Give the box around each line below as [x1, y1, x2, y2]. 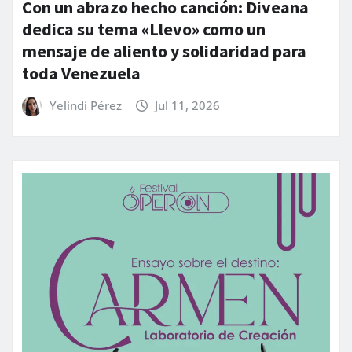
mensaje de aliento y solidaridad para [22, 40, 306, 63]
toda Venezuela [22, 62, 141, 85]
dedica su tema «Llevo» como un [22, 18, 266, 41]
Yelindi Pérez [49, 97, 122, 114]
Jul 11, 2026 [155, 97, 221, 114]
